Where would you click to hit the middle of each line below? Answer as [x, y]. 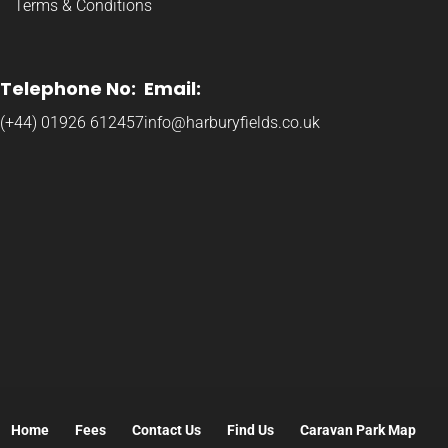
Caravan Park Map [357, 430]
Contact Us [166, 430]
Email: [172, 89]
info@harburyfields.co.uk [232, 123]
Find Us [250, 430]
